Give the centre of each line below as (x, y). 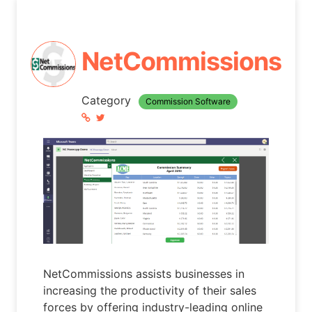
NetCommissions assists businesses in (144, 273)
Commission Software (188, 102)
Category (108, 101)
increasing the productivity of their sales (150, 290)
